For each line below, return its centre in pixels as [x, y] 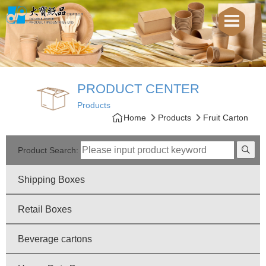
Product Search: [48, 151]
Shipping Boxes [51, 180]
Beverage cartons [55, 239]
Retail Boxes [45, 210]
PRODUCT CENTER [138, 89]
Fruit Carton [226, 118]
